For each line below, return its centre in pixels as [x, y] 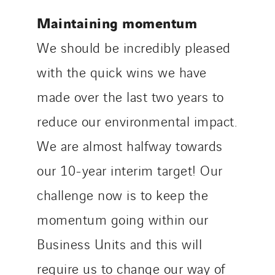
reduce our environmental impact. [137, 121]
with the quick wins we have [122, 72]
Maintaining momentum [117, 22]
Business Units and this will [119, 244]
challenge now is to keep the [122, 195]
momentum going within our [123, 219]
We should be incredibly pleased [134, 47]
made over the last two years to [130, 96]
